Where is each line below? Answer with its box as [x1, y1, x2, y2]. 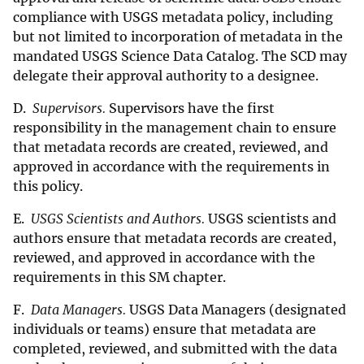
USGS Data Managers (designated [129, 301, 346, 318]
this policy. [13, 178, 83, 195]
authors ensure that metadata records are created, [13, 230, 336, 247]
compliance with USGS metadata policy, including [13, 9, 333, 26]
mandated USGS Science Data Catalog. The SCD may [13, 48, 347, 65]
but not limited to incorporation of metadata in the [13, 28, 343, 45]
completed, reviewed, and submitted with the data [13, 340, 337, 357]
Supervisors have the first [109, 100, 275, 117]
